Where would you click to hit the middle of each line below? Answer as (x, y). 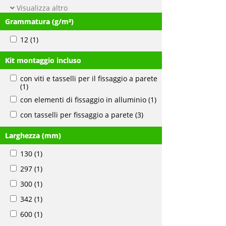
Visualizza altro (41, 8)
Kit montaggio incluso (43, 60)
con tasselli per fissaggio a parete (77, 115)
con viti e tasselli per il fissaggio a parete (89, 78)
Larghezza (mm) (33, 135)
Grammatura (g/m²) (39, 21)
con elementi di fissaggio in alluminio (83, 100)
